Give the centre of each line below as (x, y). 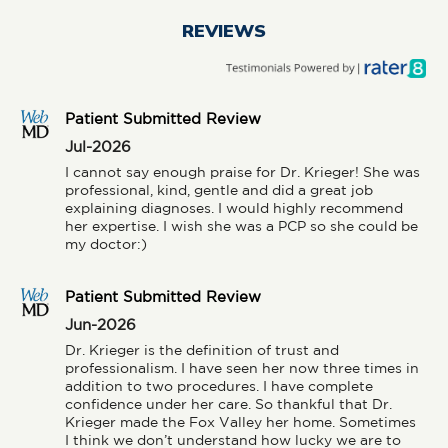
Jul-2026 (98, 147)
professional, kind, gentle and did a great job (219, 190)
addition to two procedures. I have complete (219, 386)
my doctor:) (106, 244)
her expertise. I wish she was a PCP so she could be (241, 226)
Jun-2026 (100, 325)
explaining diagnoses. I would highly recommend (234, 208)
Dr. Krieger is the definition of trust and (202, 350)
